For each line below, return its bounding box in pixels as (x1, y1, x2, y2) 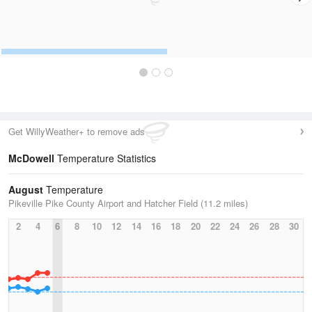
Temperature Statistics (54, 151, 156, 165)
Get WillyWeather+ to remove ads (8, 125, 145, 138)
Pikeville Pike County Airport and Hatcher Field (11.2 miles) (8, 196, 248, 210)
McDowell (8, 151, 54, 165)
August (8, 182, 43, 196)
